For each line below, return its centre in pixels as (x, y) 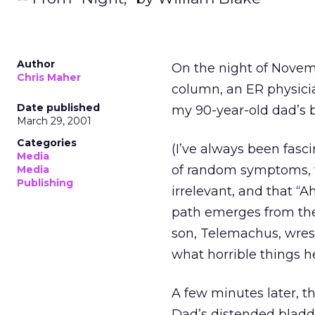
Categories (47, 143)
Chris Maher (49, 77)
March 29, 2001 (54, 121)
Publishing (45, 183)
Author (36, 64)
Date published (58, 108)
